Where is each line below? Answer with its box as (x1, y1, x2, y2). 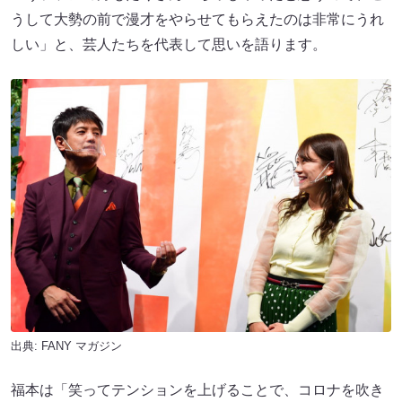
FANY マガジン (41, 339, 122, 354)
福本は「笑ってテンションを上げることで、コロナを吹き (11, 382, 384, 398)
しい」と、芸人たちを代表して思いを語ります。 (11, 36, 327, 52)
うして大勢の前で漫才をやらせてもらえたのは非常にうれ (11, 11, 384, 27)
